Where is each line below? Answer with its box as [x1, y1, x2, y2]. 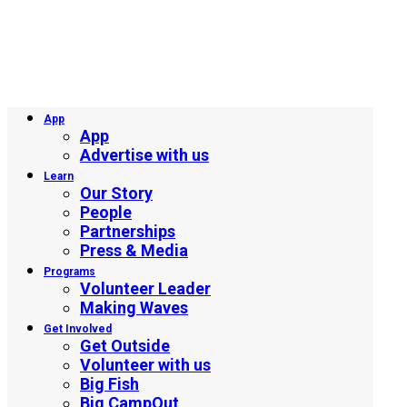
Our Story [80, 184, 153, 203]
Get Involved [44, 323, 112, 335]
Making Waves [80, 298, 188, 317]
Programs [44, 265, 95, 278]
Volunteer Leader [80, 279, 211, 298]
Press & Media [80, 241, 188, 260]
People [80, 203, 132, 222]
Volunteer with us [80, 355, 211, 374]
